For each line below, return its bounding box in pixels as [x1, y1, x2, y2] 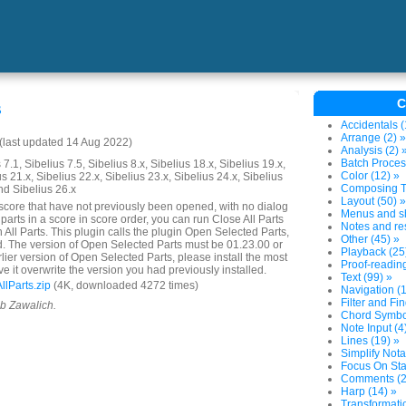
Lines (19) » [341, 334, 400, 347]
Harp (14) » [341, 385, 397, 398]
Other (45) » [341, 233, 400, 246]
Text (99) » [341, 271, 392, 284]
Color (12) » [341, 169, 400, 182]
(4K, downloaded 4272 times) [51, 279, 198, 292]
